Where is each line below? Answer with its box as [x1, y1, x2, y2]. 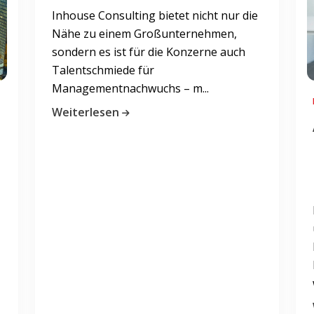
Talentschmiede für [52, 62, 154, 78]
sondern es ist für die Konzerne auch [52, 43, 245, 60]
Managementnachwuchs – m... [52, 80, 209, 96]
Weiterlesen [52, 104, 119, 120]
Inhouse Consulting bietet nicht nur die [52, 7, 258, 23]
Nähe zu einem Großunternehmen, [52, 25, 237, 41]
